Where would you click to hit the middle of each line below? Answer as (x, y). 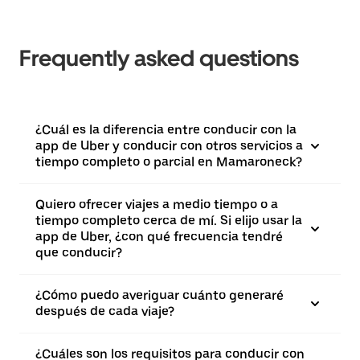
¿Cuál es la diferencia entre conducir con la (166, 130)
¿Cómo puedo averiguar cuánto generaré (160, 295)
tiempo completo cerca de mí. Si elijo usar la (169, 221)
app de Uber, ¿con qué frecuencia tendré (159, 237)
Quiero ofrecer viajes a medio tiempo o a (157, 205)
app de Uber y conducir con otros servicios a (169, 146)
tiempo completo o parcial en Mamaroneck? (169, 162)
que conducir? (79, 253)
